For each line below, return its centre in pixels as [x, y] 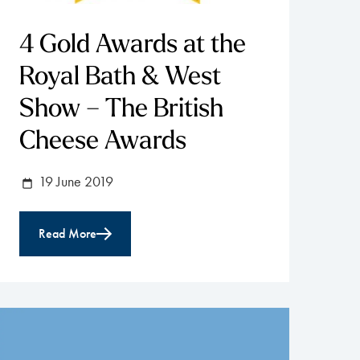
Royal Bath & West [120, 78]
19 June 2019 [74, 181]
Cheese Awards [103, 142]
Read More [67, 233]
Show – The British [121, 110]
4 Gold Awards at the [133, 45]
